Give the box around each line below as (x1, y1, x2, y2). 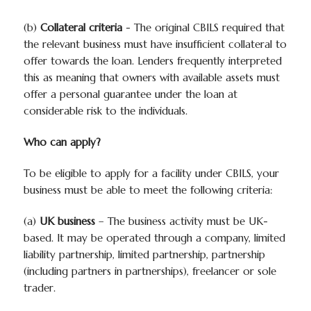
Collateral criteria (40, 21, 122, 34)
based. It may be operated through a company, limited (23, 231, 285, 244)
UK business (39, 215, 95, 228)
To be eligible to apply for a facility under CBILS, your (23, 167, 279, 180)
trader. (23, 281, 56, 294)
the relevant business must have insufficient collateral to (23, 37, 287, 51)
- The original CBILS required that (121, 21, 285, 34)
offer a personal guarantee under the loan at (23, 87, 237, 101)
